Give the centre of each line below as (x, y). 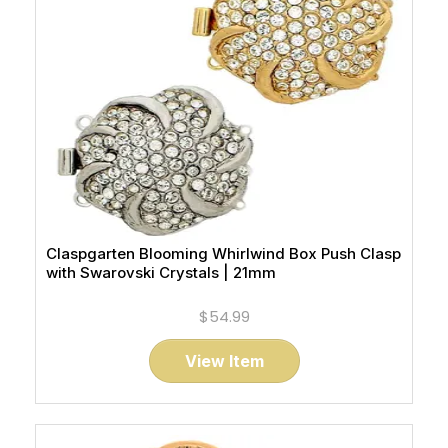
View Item (224, 361)
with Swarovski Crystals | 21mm (161, 272)
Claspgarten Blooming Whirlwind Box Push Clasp (223, 253)
